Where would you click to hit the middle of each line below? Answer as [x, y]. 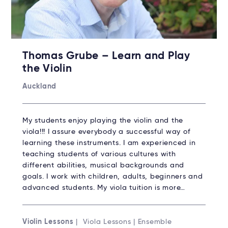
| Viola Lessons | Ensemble [123, 222]
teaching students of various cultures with [99, 154]
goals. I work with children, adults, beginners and [113, 176]
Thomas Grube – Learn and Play [106, 56]
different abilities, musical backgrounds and [103, 165]
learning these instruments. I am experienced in [109, 143]
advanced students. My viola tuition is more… [104, 188]
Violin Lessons [48, 222]
